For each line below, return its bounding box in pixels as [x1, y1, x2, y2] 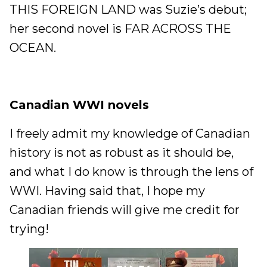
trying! [10, 222, 49, 236]
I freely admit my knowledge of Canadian [10, 126, 250, 141]
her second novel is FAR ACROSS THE [10, 21, 231, 36]
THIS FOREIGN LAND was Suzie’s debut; [10, 2, 247, 17]
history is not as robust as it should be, [10, 145, 234, 160]
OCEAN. [10, 41, 56, 55]
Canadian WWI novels [10, 98, 149, 112]
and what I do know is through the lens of [10, 164, 253, 179]
